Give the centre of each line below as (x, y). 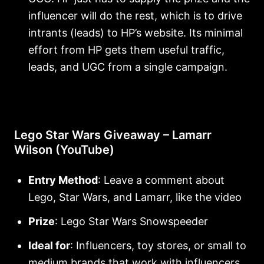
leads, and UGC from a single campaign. (128, 67)
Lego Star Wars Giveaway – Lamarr (113, 135)
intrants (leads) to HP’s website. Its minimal (136, 33)
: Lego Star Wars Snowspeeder (131, 222)
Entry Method (63, 180)
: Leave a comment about (161, 180)
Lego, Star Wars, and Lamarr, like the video (135, 197)
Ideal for (49, 246)
